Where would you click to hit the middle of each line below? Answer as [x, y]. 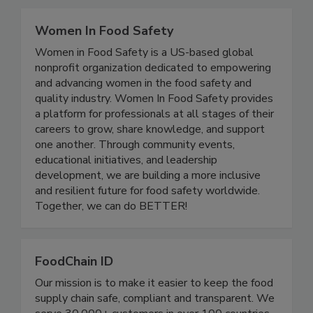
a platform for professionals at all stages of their [154, 143]
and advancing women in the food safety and [143, 112]
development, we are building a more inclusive [148, 204]
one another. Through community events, [135, 174]
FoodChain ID [74, 290]
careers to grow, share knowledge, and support [150, 158]
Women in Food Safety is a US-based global [144, 81]
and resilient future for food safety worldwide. [147, 220]
